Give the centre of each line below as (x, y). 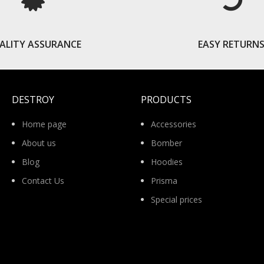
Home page (44, 124)
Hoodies (167, 162)
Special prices (176, 199)
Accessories (174, 124)
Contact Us (43, 181)
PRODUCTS (166, 100)
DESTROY (33, 100)
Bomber (166, 143)
